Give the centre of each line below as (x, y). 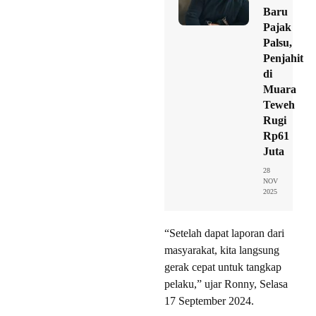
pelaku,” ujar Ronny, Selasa (226, 284)
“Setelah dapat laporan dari (224, 233)
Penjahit (283, 59)
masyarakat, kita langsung (222, 250)
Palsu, (278, 43)
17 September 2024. (209, 301)
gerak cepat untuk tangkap (223, 267)
